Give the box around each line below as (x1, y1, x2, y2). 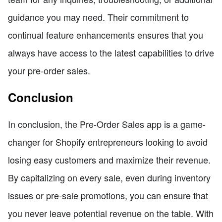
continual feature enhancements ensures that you (8, 28, 203, 42)
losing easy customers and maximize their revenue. (8, 153, 211, 166)
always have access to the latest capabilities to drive (8, 46, 214, 59)
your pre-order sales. (8, 64, 90, 77)
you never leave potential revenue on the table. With (8, 207, 214, 220)
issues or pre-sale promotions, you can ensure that (8, 189, 208, 202)
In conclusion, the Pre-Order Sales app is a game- (8, 117, 206, 131)
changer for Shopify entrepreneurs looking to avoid (8, 135, 208, 149)
